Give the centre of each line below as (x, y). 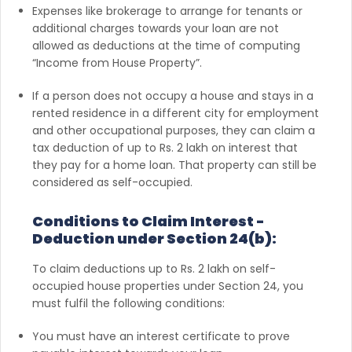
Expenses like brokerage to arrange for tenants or (167, 11)
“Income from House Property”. (117, 62)
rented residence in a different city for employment (176, 113)
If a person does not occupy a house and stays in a (173, 95)
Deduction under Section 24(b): (154, 238)
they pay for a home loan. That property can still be (174, 165)
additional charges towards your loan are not (156, 28)
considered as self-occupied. (114, 182)
